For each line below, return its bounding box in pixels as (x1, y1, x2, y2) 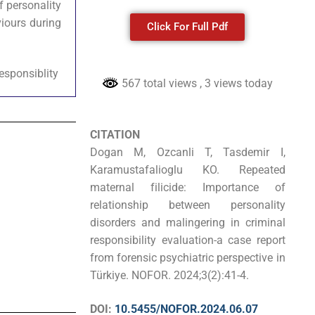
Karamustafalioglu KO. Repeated (90, 163, 285, 177)
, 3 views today (200, 76, 274, 90)
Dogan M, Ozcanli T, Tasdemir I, (90, 146, 285, 160)
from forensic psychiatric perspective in (90, 251, 285, 265)
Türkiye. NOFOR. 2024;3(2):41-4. (90, 269, 250, 283)
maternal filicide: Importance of (90, 181, 285, 195)
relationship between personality (90, 198, 285, 212)
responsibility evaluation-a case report (90, 233, 285, 247)
